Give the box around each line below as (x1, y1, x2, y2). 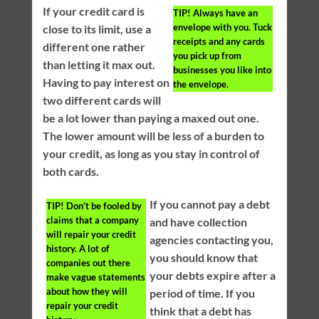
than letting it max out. (42, 58, 155, 72)
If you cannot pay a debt (149, 197, 270, 211)
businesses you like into (173, 64, 272, 76)
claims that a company (46, 214, 139, 226)
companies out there (46, 257, 130, 269)
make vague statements (46, 271, 145, 283)
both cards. (42, 164, 99, 179)
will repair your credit (46, 229, 136, 241)
